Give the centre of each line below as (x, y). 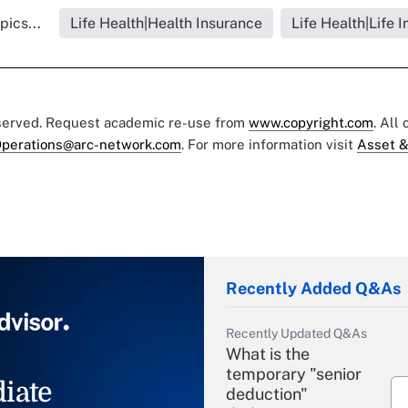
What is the (268, 354)
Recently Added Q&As (313, 289)
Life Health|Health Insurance (166, 24)
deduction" (267, 394)
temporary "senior (294, 374)
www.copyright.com (311, 123)
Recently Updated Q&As (296, 334)
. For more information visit (269, 145)
